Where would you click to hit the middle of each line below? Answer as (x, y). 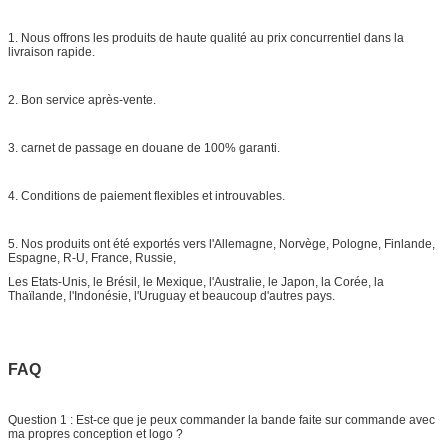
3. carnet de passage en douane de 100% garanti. (144, 147)
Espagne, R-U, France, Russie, (92, 257)
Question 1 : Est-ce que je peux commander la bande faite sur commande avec (221, 419)
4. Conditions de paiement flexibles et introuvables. (146, 195)
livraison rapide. (51, 51)
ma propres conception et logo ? (95, 433)
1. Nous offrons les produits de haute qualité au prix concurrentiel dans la (206, 37)
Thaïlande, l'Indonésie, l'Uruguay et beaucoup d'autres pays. (171, 295)
